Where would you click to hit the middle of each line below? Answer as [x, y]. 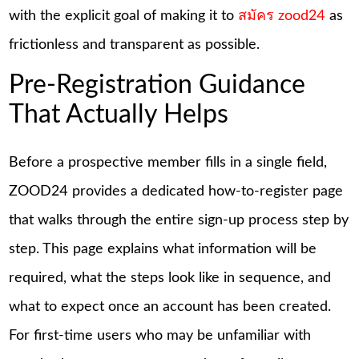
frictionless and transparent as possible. [135, 45]
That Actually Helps [119, 115]
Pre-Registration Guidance [157, 85]
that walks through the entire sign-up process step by [179, 221]
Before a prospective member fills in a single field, [168, 163]
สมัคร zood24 [282, 16]
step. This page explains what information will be [163, 250]
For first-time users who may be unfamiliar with [160, 336]
